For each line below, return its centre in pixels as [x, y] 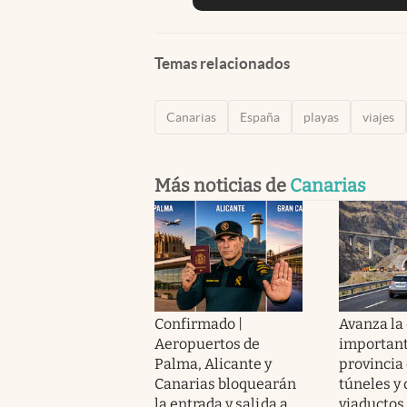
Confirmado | [199, 323]
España [260, 117]
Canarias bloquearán [225, 383]
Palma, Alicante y [213, 363]
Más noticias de [222, 185]
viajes [378, 117]
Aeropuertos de [208, 343]
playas [321, 117]
